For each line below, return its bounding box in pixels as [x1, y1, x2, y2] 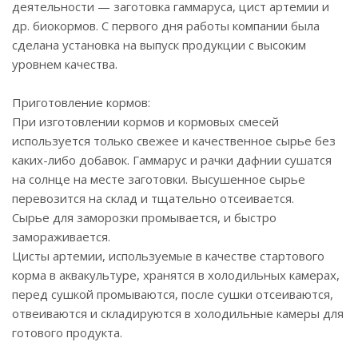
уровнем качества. [12, 56, 117, 72]
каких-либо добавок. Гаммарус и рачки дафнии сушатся [12, 152, 332, 168]
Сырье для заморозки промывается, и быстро [12, 209, 276, 225]
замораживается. [12, 229, 110, 245]
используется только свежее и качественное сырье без [12, 133, 336, 149]
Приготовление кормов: [12, 94, 150, 110]
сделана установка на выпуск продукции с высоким [12, 37, 306, 53]
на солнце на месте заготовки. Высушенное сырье [12, 171, 305, 187]
